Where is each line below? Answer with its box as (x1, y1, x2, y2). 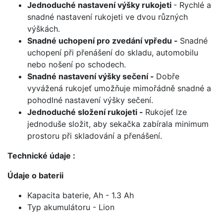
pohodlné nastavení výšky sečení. (27, 95, 153, 105)
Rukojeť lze (145, 107, 187, 117)
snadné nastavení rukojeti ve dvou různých (27, 11, 188, 22)
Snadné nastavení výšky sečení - (27, 71, 156, 81)
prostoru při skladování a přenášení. (27, 130, 162, 141)
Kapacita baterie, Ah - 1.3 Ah (27, 190, 134, 200)
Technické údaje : (7, 150, 75, 161)
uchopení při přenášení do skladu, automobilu (27, 47, 198, 57)
